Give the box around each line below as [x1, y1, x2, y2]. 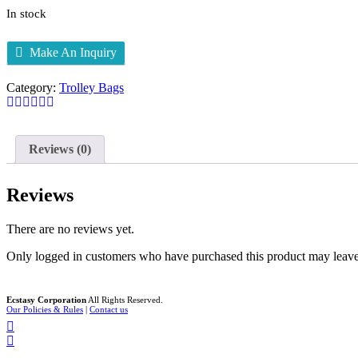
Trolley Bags [59, 80, 124, 94]
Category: [6, 80, 59, 94]
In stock [6, 7, 46, 21]
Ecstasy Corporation [6, 294, 86, 304]
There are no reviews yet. [6, 221, 134, 236]
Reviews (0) [29, 141, 91, 156]
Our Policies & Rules [6, 304, 83, 314]
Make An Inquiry [30, 45, 117, 59]
